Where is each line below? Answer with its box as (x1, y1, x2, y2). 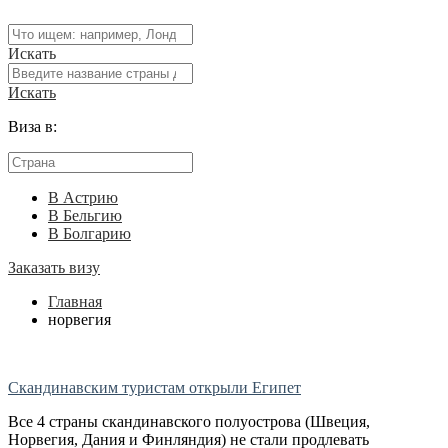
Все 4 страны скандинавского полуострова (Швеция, (8, 413, 370, 431)
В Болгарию (48, 225, 131, 243)
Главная (48, 293, 102, 311)
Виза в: (8, 118, 57, 136)
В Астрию (48, 189, 118, 207)
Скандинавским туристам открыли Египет (8, 379, 301, 397)
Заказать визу (8, 259, 100, 277)
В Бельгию (48, 207, 122, 225)
